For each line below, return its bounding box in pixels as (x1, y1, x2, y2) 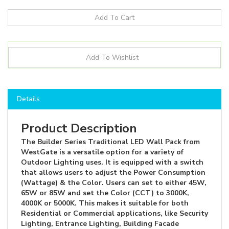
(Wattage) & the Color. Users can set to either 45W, (21, 160, 207, 170)
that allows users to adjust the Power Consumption (21, 150, 205, 160)
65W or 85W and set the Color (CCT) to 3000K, (21, 170, 189, 180)
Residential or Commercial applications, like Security (21, 191, 208, 201)
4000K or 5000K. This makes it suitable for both (21, 180, 189, 191)
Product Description (21, 102, 137, 119)
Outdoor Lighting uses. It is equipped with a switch (21, 140, 203, 150)
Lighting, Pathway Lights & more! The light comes (21, 211, 200, 221)
